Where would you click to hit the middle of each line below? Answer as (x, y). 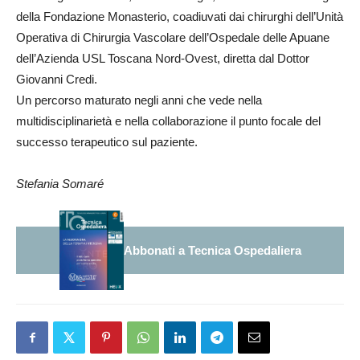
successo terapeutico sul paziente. (107, 142)
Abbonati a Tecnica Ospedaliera (212, 250)
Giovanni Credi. (57, 79)
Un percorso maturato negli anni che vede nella (139, 100)
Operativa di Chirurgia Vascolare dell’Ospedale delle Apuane (173, 37)
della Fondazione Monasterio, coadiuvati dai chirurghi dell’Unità (180, 16)
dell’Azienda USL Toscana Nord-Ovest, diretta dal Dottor (163, 58)
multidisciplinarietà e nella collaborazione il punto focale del (168, 121)
